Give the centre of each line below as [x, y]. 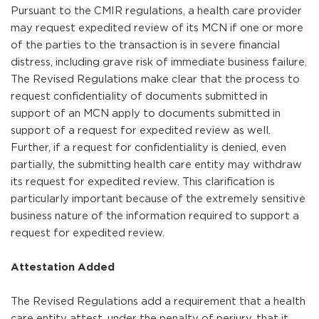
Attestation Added [64, 267]
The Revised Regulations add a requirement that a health [158, 301]
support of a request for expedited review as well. [141, 130]
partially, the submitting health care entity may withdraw [156, 164]
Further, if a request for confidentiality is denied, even [148, 147]
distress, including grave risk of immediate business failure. [159, 62]
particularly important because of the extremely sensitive [158, 199]
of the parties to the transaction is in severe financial [145, 45]
